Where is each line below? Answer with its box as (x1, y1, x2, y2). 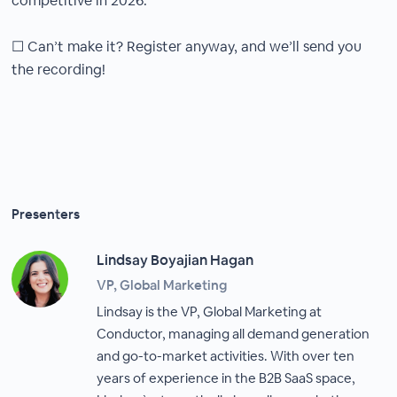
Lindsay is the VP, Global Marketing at (97, 303, 323, 320)
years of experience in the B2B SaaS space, (97, 370, 356, 386)
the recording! (12, 60, 106, 79)
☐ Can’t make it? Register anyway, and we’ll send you (12, 37, 362, 56)
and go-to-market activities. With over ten (97, 347, 355, 364)
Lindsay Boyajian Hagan (97, 251, 254, 269)
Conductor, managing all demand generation (97, 325, 370, 342)
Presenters (12, 206, 81, 222)
